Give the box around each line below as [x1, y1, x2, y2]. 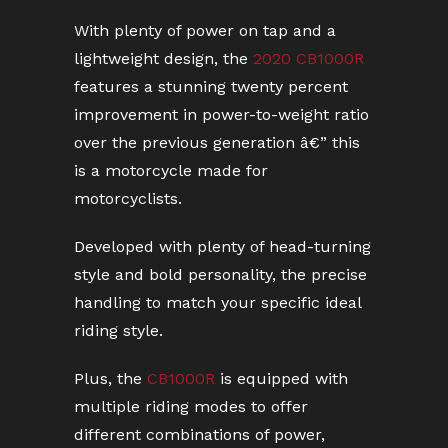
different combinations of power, [74, 425, 325, 444]
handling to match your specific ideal [74, 293, 361, 312]
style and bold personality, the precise [74, 265, 367, 284]
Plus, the [74, 369, 147, 388]
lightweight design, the [74, 49, 253, 68]
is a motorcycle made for [74, 161, 268, 180]
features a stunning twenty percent [74, 77, 348, 96]
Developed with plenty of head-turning [74, 237, 371, 256]
